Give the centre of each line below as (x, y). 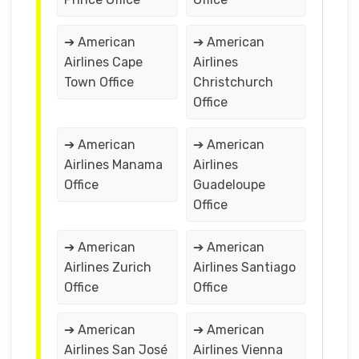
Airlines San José (116, 349)
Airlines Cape (103, 62)
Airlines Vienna (238, 349)
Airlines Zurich (108, 267)
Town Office (99, 82)
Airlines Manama (113, 164)
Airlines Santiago (244, 267)
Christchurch (233, 82)
